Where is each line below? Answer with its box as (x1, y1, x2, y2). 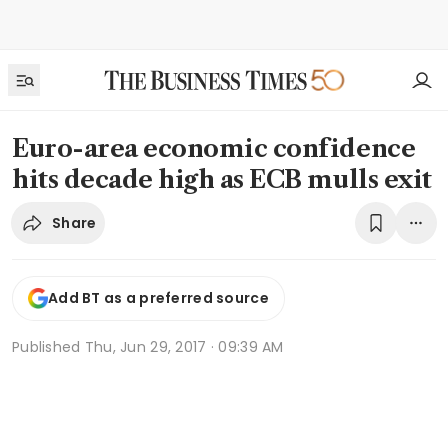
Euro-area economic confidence (12, 134, 416, 163)
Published (12, 336, 85, 357)
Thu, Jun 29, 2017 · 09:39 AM (84, 336, 284, 357)
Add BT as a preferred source (48, 288, 269, 309)
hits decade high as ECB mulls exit (12, 165, 432, 194)
